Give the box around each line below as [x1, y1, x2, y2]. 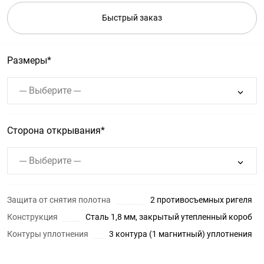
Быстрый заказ [102, 13, 162, 22]
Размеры [7, 55, 47, 66]
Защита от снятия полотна [7, 195, 111, 204]
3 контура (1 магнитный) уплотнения [109, 229, 252, 239]
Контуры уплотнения [7, 229, 88, 239]
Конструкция [7, 212, 58, 222]
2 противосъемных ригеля [150, 195, 252, 204]
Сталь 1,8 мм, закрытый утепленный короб [85, 212, 252, 222]
